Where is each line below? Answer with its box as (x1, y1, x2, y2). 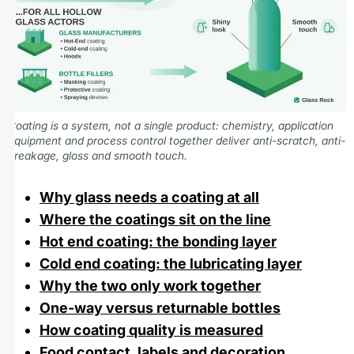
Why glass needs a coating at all (40, 188, 259, 205)
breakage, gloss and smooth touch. (8, 149, 187, 162)
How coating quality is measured (40, 321, 263, 338)
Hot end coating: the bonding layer (40, 232, 277, 250)
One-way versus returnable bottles (40, 299, 281, 316)
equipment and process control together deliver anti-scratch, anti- (8, 134, 345, 147)
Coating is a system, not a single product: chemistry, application (8, 119, 333, 132)
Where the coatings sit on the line (40, 210, 271, 228)
